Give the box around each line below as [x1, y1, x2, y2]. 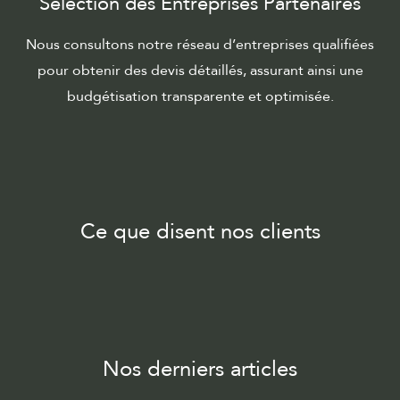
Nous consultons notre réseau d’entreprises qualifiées [26, 35, 374, 55]
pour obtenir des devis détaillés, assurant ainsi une [37, 61, 363, 81]
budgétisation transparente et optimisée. [66, 87, 334, 107]
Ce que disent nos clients [79, 217, 321, 247]
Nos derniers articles [103, 354, 297, 385]
